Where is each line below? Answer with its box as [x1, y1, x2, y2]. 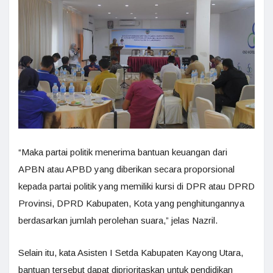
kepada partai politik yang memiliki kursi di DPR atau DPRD [18, 180, 255, 191]
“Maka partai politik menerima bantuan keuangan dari [18, 146, 227, 157]
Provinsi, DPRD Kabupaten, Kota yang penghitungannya [18, 197, 244, 208]
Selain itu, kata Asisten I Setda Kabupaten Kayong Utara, [18, 247, 243, 258]
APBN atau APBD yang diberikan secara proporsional [18, 163, 235, 174]
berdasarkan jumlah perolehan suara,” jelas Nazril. [18, 214, 218, 225]
